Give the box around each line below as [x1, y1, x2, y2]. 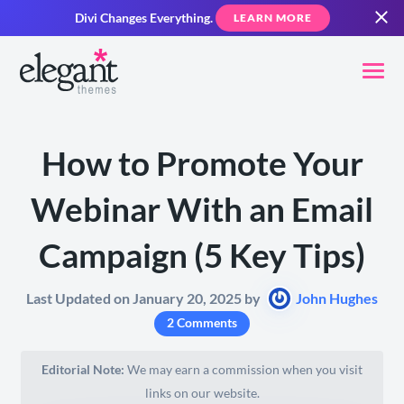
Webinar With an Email [31, 189, 373, 230]
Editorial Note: [41, 362, 124, 378]
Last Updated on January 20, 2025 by [26, 289, 263, 308]
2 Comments [167, 315, 237, 331]
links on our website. [144, 385, 260, 401]
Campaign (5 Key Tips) [39, 235, 365, 276]
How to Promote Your [41, 143, 363, 184]
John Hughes [296, 289, 378, 308]
